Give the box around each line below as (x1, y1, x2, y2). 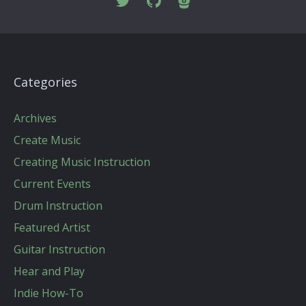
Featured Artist (14, 220, 90, 235)
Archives (14, 111, 57, 126)
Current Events (14, 176, 91, 191)
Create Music (14, 133, 81, 148)
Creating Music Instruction (14, 154, 150, 169)
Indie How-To (14, 286, 83, 301)
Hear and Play (14, 264, 85, 279)
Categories (14, 74, 77, 90)
